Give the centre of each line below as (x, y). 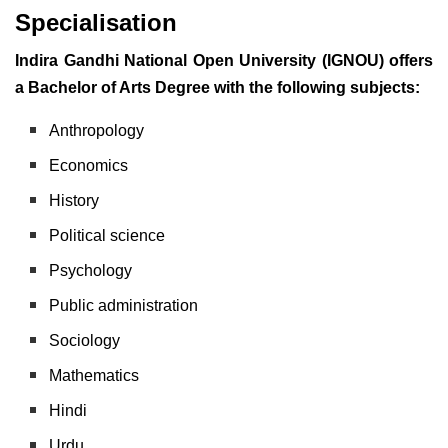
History (74, 201)
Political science (107, 236)
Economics (89, 166)
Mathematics (94, 376)
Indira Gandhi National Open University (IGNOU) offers (224, 61)
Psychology (91, 271)
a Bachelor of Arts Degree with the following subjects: (217, 88)
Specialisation (96, 23)
